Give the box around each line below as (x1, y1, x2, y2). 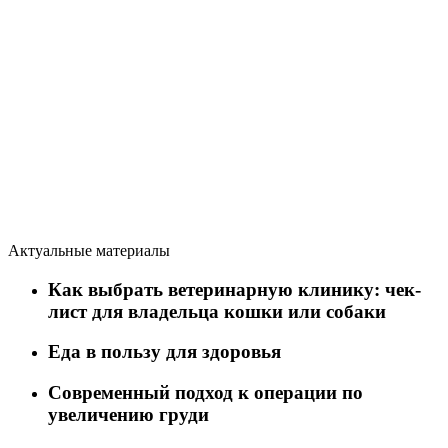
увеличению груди (48, 404, 209, 426)
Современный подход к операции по (48, 382, 363, 404)
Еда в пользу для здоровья (48, 341, 281, 363)
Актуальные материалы (8, 241, 170, 259)
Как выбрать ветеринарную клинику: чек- (48, 278, 421, 300)
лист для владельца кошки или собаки (48, 300, 386, 322)
